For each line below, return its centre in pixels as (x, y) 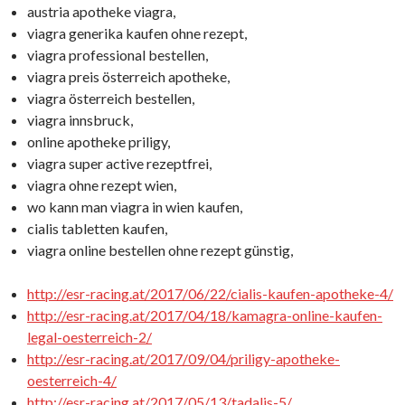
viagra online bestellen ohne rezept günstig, (160, 250)
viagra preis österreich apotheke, (128, 76)
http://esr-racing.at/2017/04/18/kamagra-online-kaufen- (205, 315)
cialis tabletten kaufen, (97, 228)
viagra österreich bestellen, (111, 98)
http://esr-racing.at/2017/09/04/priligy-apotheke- (184, 358)
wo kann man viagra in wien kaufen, (135, 207)
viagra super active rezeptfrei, (119, 163)
